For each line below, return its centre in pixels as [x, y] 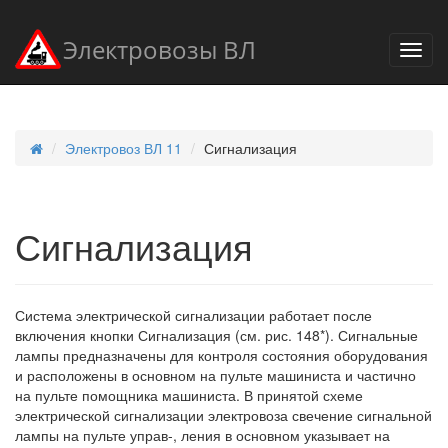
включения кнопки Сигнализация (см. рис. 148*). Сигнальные [216, 335]
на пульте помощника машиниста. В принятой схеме [189, 395]
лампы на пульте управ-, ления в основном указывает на [202, 435]
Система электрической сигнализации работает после [193, 315]
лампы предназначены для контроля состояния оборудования [221, 355]
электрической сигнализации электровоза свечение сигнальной [223, 415]
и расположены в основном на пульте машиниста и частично [215, 375]
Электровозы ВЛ [159, 50]
